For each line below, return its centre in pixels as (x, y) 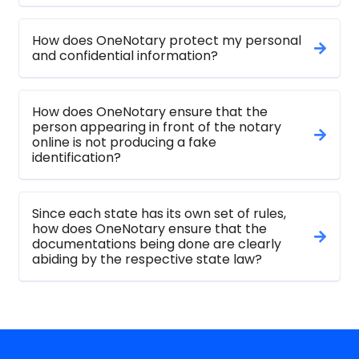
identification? (77, 158)
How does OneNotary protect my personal (167, 41)
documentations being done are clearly (157, 244)
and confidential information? (125, 56)
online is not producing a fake (124, 143)
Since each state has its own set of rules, (159, 214)
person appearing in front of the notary (157, 127)
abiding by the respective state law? (147, 260)
